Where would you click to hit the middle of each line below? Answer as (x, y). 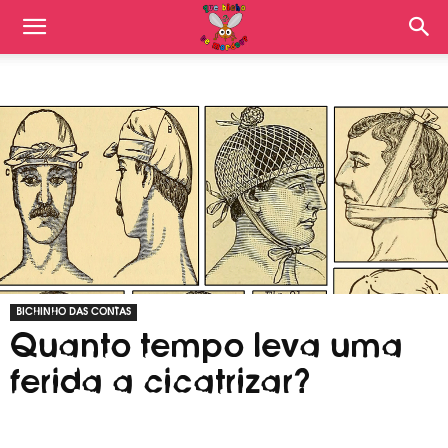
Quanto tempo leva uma (206, 347)
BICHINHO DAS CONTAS (73, 312)
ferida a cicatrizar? (160, 383)
